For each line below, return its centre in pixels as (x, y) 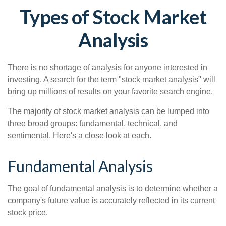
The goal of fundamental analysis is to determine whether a (113, 188)
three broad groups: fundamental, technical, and (93, 123)
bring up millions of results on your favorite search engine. (110, 92)
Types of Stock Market (113, 17)
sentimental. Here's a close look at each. (79, 135)
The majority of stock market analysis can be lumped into (108, 111)
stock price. (28, 213)
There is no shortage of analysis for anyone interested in (107, 67)
